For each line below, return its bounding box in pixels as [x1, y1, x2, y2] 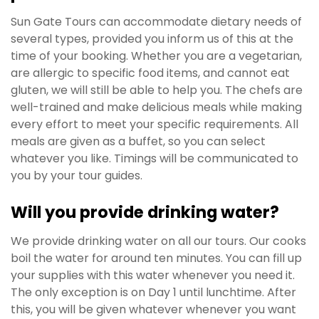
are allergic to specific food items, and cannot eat [11, 65, 290, 82]
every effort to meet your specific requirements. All [11, 116, 298, 133]
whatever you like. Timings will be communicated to [11, 150, 298, 167]
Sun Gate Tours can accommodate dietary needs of [11, 14, 302, 31]
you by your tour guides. [11, 167, 142, 184]
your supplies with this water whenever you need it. [11, 267, 295, 284]
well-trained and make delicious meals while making [11, 99, 302, 116]
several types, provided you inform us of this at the [11, 31, 293, 48]
